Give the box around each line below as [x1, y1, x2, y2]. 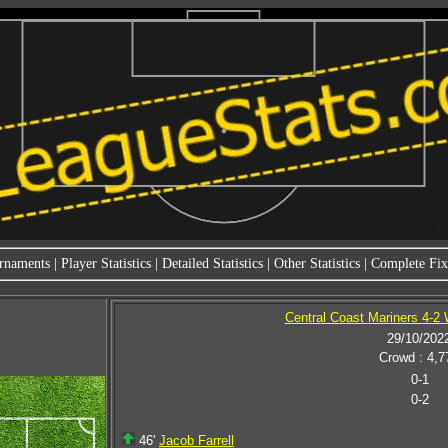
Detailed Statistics [161, 256, 263, 271]
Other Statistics [273, 256, 360, 271]
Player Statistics [60, 256, 151, 271]
